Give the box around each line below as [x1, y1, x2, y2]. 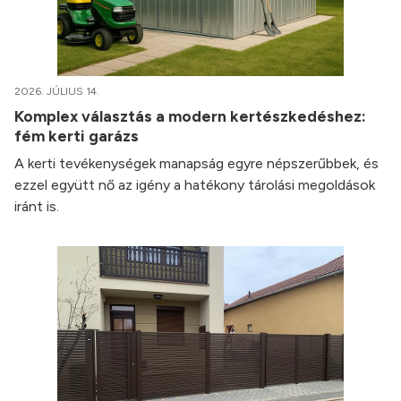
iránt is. [14, 198, 63, 216]
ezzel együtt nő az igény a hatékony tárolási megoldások [14, 176, 375, 194]
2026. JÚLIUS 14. [14, 85, 99, 98]
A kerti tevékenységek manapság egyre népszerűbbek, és [14, 155, 379, 173]
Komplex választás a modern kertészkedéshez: [14, 107, 366, 126]
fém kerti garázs [14, 126, 142, 146]
